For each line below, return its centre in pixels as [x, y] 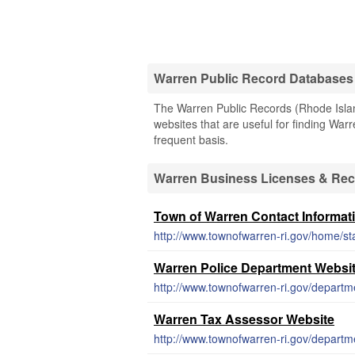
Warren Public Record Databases [254, 78]
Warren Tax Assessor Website [244, 319]
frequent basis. [191, 139]
